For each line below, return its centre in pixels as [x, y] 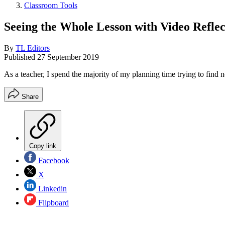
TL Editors [33, 48]
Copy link [43, 146]
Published [21, 57]
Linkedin [51, 188]
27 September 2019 [68, 57]
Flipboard [52, 202]
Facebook [53, 160]
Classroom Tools [51, 5]
